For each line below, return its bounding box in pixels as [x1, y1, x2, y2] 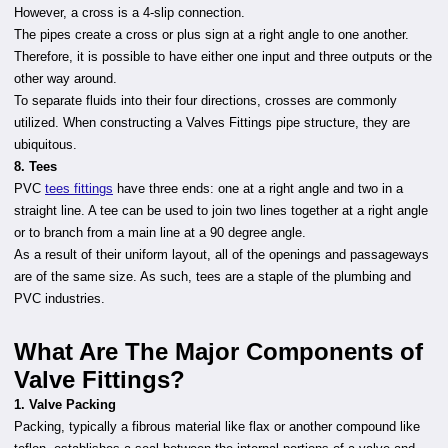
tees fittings [45, 181, 113, 196]
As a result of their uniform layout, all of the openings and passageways [14, 247, 429, 262]
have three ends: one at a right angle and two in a [113, 181, 403, 196]
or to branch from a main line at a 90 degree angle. [14, 225, 306, 240]
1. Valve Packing [14, 397, 116, 412]
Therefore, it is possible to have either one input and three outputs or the [14, 49, 432, 64]
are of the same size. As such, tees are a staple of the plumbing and [14, 269, 411, 284]
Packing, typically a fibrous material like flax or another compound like [14, 419, 420, 434]
